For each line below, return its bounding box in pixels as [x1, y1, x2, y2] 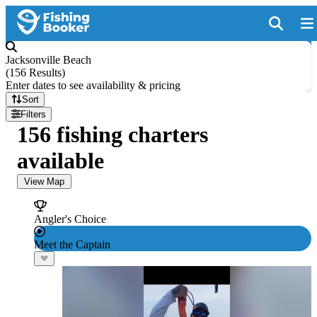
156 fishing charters [17, 122, 208, 147]
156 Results [9, 67, 62, 79]
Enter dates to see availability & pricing [6, 79, 180, 91]
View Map [24, 176, 64, 187]
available [17, 148, 104, 173]
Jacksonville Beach [6, 54, 91, 66]
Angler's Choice [34, 213, 106, 225]
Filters [21, 109, 47, 120]
